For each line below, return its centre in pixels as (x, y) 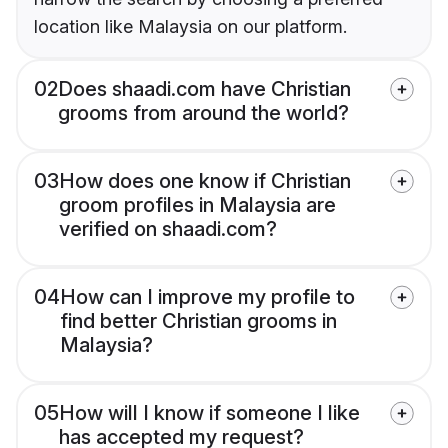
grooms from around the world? (203, 113)
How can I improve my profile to (207, 297)
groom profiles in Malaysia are (197, 205)
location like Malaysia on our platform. (190, 27)
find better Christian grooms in (198, 321)
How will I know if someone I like (209, 413)
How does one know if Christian (205, 181)
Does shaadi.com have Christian (204, 89)
